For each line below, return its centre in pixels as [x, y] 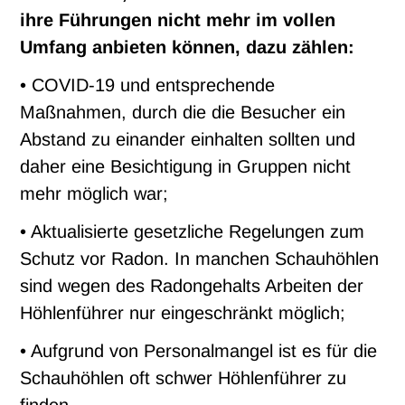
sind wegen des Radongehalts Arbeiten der [192, 286]
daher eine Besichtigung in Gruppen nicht [186, 167]
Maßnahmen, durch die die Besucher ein [183, 113]
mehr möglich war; [94, 194]
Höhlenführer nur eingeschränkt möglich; [183, 313]
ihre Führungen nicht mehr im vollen [178, 20]
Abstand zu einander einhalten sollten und [188, 140]
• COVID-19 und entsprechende [148, 85]
